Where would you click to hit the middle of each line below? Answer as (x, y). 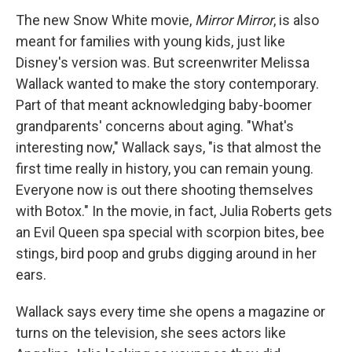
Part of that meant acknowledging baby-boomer (164, 105)
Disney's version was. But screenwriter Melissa (163, 62)
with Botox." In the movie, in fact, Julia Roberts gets (174, 211)
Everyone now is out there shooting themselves (165, 190)
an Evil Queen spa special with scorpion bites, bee (170, 232)
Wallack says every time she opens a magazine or (170, 312)
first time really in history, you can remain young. (165, 169)
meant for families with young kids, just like (150, 41)
